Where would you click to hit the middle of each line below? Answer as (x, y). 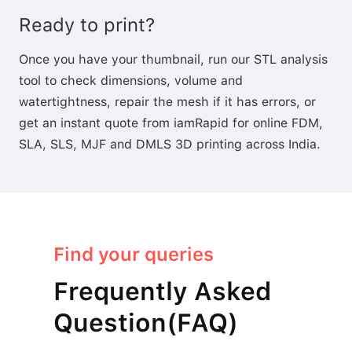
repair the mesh (162, 101)
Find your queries (134, 254)
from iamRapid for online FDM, (231, 123)
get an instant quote (79, 123)
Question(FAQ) (146, 323)
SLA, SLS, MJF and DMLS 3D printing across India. (170, 144)
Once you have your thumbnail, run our (136, 59)
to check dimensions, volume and (142, 80)
